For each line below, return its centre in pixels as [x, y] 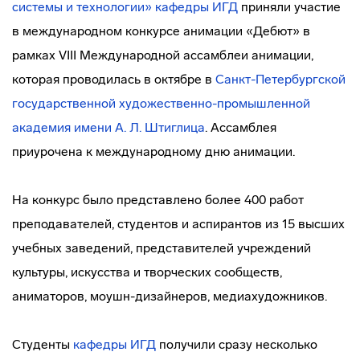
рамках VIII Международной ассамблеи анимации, [163, 55]
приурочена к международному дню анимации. [153, 151]
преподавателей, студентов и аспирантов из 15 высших [178, 224]
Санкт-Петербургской [280, 79]
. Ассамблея [241, 127]
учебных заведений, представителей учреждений [162, 248]
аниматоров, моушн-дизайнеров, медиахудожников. [170, 296]
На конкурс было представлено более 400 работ [158, 200]
